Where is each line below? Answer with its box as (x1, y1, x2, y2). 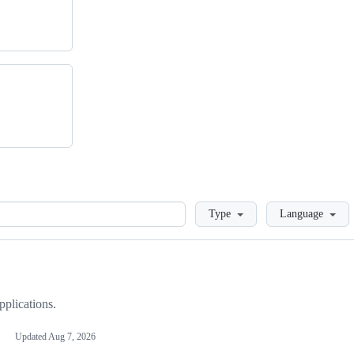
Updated (15, 331, 48, 343)
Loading (186, 201, 228, 216)
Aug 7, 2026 (48, 331, 96, 343)
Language (280, 208, 323, 220)
